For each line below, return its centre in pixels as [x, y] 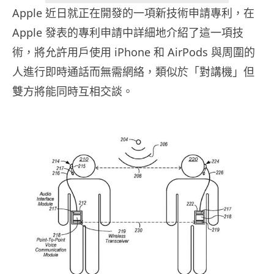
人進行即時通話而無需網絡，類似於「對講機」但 [133, 72]
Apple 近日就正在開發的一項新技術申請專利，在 [133, 13]
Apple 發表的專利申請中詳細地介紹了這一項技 [128, 33]
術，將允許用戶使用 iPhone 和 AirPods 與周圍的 [134, 52]
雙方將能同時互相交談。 [73, 91]
